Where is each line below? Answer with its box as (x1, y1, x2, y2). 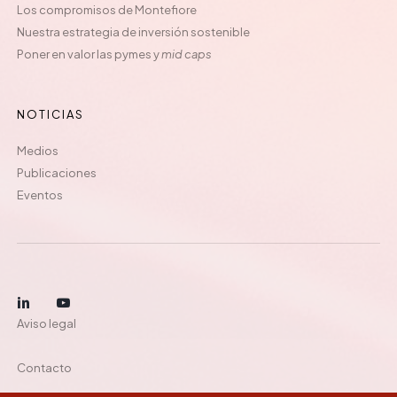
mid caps (161, 46, 212, 61)
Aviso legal (17, 315, 76, 331)
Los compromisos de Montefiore (17, 2, 197, 17)
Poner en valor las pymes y (17, 46, 161, 61)
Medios (17, 144, 58, 159)
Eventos (17, 188, 63, 203)
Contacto (17, 360, 72, 375)
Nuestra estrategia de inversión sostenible (17, 24, 250, 39)
